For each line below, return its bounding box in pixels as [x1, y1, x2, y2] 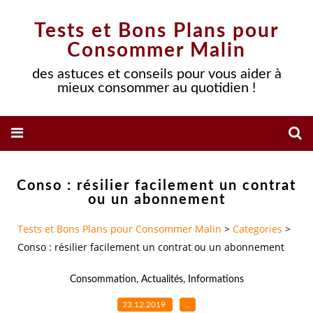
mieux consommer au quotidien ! [57, 81, 256, 95]
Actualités [140, 274, 183, 284]
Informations [187, 274, 244, 284]
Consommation [69, 274, 136, 284]
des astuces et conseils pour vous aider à [31, 67, 282, 81]
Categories [233, 222, 282, 236]
